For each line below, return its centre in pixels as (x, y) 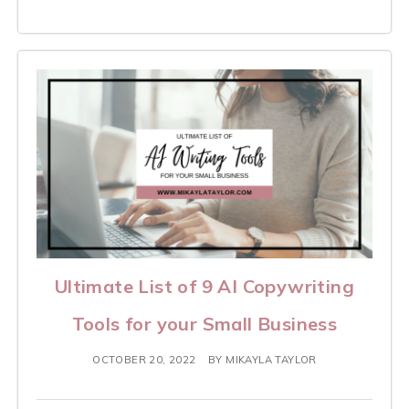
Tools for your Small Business (204, 324)
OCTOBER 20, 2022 (144, 360)
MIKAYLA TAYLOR (271, 360)
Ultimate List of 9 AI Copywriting (204, 287)
